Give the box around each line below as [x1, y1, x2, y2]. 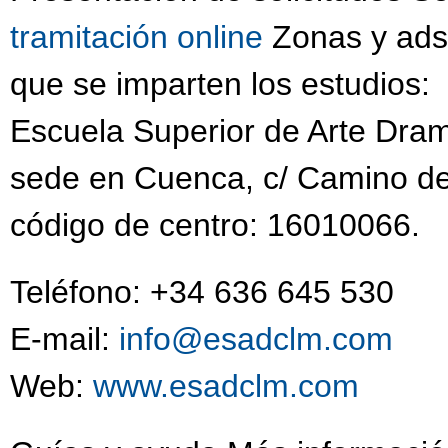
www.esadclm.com [93, 368, 359, 405]
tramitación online [10, 19, 263, 56]
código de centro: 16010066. [10, 207, 420, 244]
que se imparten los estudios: [10, 66, 430, 103]
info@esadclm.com [119, 321, 393, 358]
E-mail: [10, 321, 119, 358]
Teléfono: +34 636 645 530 [10, 274, 394, 311]
